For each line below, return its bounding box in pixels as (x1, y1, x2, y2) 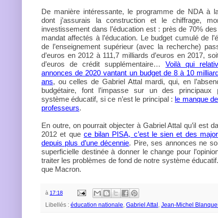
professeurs (41, 104, 79, 112)
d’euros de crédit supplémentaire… (41, 60, 165, 68)
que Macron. (41, 165, 81, 173)
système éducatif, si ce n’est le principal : (41, 95, 175, 103)
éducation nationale (71, 201, 123, 209)
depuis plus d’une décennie (41, 139, 129, 147)
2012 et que (41, 130, 84, 138)
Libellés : (45, 201, 71, 209)
